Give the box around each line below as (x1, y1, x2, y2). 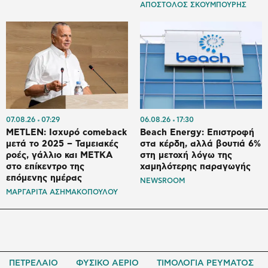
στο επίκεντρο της (6, 162, 84, 172)
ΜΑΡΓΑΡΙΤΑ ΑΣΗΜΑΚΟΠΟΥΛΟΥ (6, 188, 118, 196)
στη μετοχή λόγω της (140, 151, 232, 160)
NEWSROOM (140, 177, 185, 185)
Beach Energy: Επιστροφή (140, 128, 254, 138)
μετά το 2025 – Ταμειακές (6, 139, 118, 149)
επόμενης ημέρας (6, 173, 82, 183)
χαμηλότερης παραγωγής (140, 162, 251, 172)
